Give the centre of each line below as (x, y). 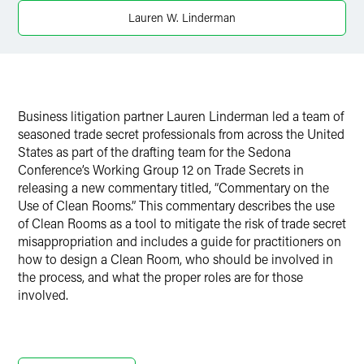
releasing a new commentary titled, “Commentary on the (173, 187)
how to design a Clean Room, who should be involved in (175, 259)
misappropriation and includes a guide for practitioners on (180, 241)
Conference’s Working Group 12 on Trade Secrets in (161, 169)
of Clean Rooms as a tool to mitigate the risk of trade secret (182, 223)
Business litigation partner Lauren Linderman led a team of (181, 116)
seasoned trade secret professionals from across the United (181, 134)
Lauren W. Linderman (182, 17)
